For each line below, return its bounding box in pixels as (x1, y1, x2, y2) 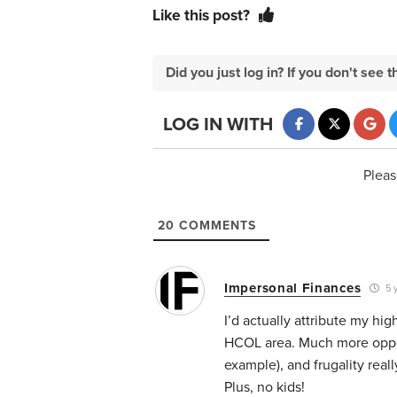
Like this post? (152, 5, 250, 25)
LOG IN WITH (163, 113, 273, 136)
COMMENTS (175, 217, 256, 233)
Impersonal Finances (224, 279, 362, 296)
